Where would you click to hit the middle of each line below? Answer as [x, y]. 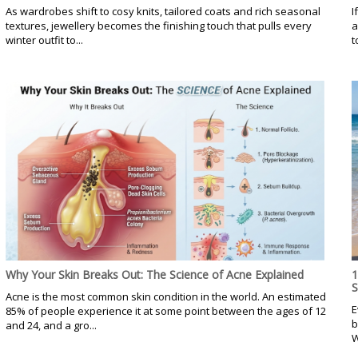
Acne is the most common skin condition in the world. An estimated [165, 297]
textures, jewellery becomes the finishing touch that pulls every [158, 26]
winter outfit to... [44, 40]
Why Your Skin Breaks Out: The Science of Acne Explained [154, 275]
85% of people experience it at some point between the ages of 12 [165, 311]
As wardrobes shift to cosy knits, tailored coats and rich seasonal [163, 12]
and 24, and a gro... [51, 326]
